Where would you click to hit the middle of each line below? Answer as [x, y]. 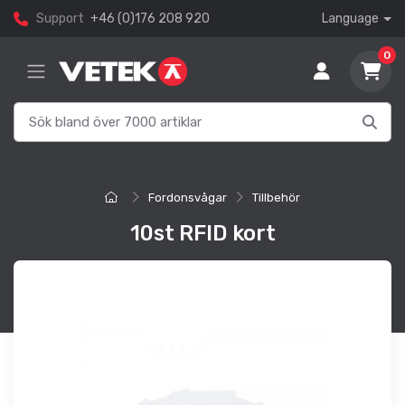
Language [351, 19]
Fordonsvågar [188, 198]
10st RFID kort [202, 234]
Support [60, 19]
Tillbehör [276, 198]
